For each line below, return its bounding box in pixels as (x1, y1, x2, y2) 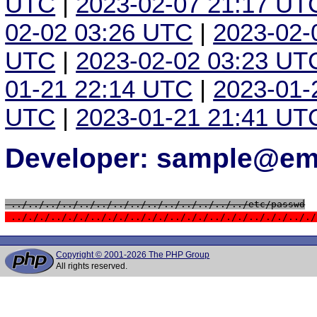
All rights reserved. (56, 261, 128, 271)
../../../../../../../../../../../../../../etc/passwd (5, 198, 306, 209)
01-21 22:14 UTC (5, 75, 193, 103)
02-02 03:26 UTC (5, 18, 193, 47)
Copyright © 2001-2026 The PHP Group (56, 250, 210, 260)
